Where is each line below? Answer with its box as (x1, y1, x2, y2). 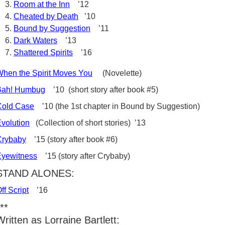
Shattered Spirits (14, 48, 73, 57)
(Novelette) (92, 69, 142, 77)
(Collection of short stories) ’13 (30, 119, 146, 127)
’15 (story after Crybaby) (37, 152, 130, 160)
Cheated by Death (14, 12, 78, 21)
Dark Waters (14, 36, 57, 45)
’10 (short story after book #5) (45, 85, 158, 94)
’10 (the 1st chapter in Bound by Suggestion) (34, 102, 202, 110)
